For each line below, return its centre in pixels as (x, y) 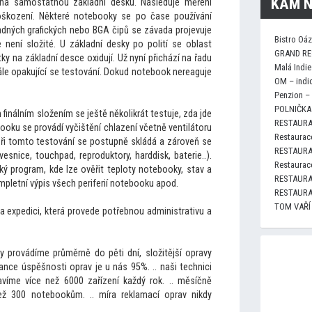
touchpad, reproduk (75, 156)
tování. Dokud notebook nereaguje (143, 72)
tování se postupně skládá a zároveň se (131, 142)
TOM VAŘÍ (292, 206)
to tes (37, 142)
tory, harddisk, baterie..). (163, 156)
